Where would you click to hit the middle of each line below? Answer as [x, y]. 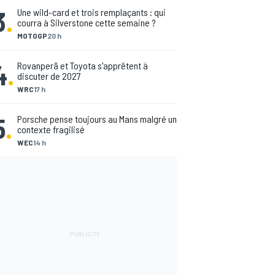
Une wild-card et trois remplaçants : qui [91, 12]
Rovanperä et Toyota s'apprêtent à [83, 65]
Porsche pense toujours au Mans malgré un [97, 119]
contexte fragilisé [51, 129]
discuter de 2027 [49, 76]
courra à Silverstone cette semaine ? [87, 22]
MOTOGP [32, 36]
